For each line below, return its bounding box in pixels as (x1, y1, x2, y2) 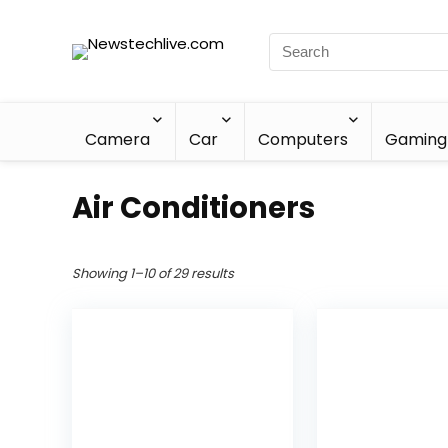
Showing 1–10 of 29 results (72, 264, 234, 283)
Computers (257, 128, 348, 151)
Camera (85, 128, 150, 151)
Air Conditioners (72, 188, 315, 228)
